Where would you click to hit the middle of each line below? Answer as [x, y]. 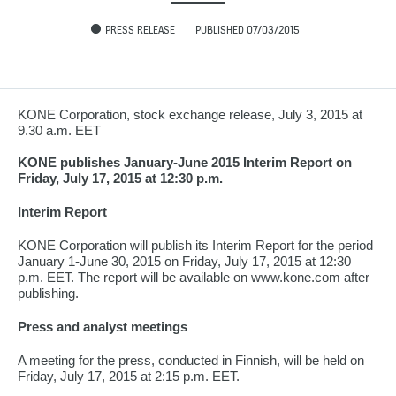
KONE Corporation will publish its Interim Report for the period [195, 245]
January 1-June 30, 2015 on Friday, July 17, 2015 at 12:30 [184, 261]
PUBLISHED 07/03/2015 [247, 30]
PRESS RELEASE [140, 30]
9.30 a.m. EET [59, 130]
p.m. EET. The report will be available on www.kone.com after [194, 277]
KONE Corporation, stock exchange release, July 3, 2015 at [190, 114]
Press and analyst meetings [103, 327]
